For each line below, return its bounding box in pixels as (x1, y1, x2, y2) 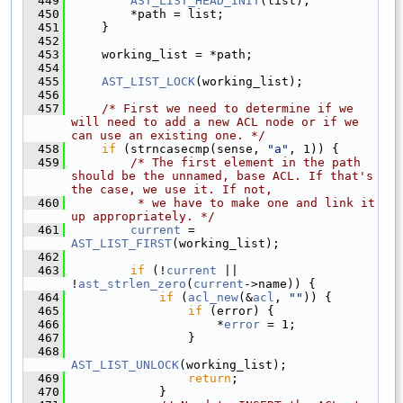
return (188, 371, 231, 385)
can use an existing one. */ (71, 128, 265, 142)
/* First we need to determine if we (102, 101, 354, 115)
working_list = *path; (73, 47, 253, 61)
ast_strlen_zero (78, 276, 186, 291)
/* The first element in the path (130, 155, 361, 169)
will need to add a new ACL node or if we (71, 114, 359, 129)
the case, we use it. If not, (71, 182, 273, 196)
